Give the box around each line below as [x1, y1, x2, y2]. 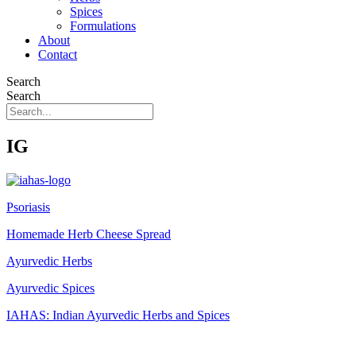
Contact [38, 48, 77, 61]
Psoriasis [6, 199, 50, 214]
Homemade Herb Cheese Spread [6, 226, 171, 241]
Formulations [70, 19, 136, 33]
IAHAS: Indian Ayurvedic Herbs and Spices [6, 308, 230, 322]
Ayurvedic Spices [6, 281, 95, 295]
